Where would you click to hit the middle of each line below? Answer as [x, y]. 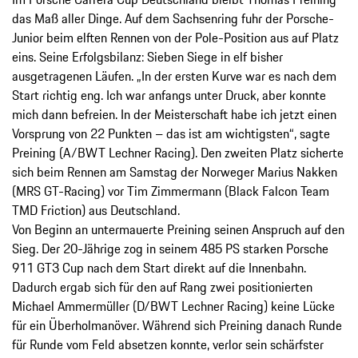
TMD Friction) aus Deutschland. [96, 211]
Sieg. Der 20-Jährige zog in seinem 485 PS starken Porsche [170, 249]
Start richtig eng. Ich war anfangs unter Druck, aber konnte [169, 95]
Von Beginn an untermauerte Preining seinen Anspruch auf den [178, 230]
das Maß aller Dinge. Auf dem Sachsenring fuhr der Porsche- [173, 19]
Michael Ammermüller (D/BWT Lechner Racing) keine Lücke [173, 306]
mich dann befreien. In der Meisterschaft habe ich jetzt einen [174, 115]
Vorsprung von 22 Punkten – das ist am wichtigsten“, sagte [171, 134]
